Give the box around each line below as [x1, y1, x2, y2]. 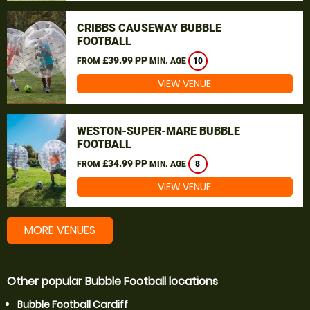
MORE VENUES [24, 222, 95, 238]
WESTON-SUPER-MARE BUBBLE [76, 125, 240, 138]
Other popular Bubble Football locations [7, 273, 218, 289]
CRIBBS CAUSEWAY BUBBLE [76, 21, 221, 35]
